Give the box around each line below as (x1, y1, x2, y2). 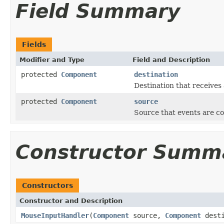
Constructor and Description (19, 196, 122, 204)
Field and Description (132, 55, 210, 63)
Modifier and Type (19, 55, 84, 63)
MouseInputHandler (21, 211, 89, 219)
